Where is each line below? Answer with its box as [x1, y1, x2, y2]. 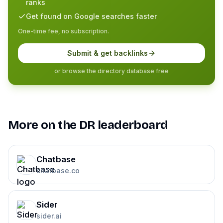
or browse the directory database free [54, 67, 169, 75]
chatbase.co [36, 166, 80, 175]
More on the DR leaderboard [8, 118, 168, 132]
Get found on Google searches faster [26, 12, 157, 21]
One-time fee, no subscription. [18, 27, 109, 35]
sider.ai [36, 212, 62, 221]
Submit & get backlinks [67, 49, 148, 58]
